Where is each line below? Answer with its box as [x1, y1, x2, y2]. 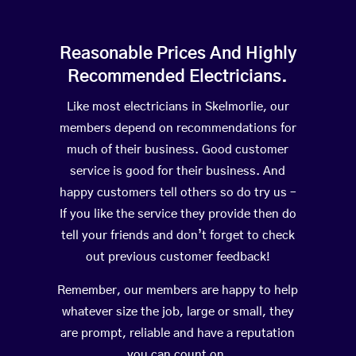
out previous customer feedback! [85, 251, 270, 264]
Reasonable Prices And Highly [59, 45, 296, 63]
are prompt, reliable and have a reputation [60, 327, 296, 340]
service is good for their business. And [70, 165, 286, 178]
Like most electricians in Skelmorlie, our [66, 101, 289, 114]
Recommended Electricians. [68, 68, 288, 86]
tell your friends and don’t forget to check [60, 230, 295, 242]
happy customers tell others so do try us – [59, 187, 296, 199]
